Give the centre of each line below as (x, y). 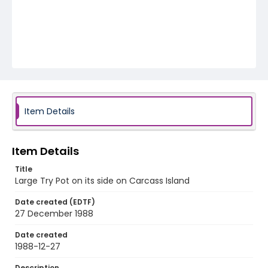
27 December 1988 (54, 214)
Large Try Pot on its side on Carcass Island (102, 181)
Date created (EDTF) (55, 202)
